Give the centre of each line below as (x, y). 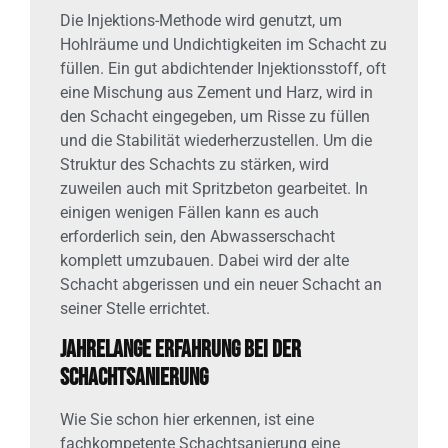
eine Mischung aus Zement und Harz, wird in (216, 93)
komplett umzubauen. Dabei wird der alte (204, 261)
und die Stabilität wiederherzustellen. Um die (216, 141)
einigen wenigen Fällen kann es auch (189, 213)
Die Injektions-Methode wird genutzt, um (201, 21)
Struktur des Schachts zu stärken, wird (194, 165)
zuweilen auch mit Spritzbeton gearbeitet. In (214, 189)
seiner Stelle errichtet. (135, 309)
